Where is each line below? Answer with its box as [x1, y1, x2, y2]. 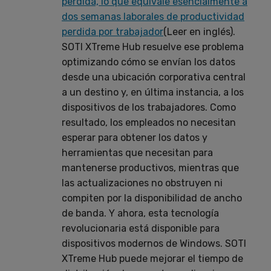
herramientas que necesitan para [62, 146, 213, 158]
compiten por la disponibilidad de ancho [62, 192, 242, 204]
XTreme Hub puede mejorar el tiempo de [62, 252, 243, 264]
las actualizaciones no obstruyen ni [62, 177, 223, 189]
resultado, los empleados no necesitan [62, 116, 236, 128]
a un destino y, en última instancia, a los [62, 86, 244, 98]
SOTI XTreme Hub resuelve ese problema [62, 41, 244, 53]
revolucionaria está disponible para [62, 222, 220, 234]
